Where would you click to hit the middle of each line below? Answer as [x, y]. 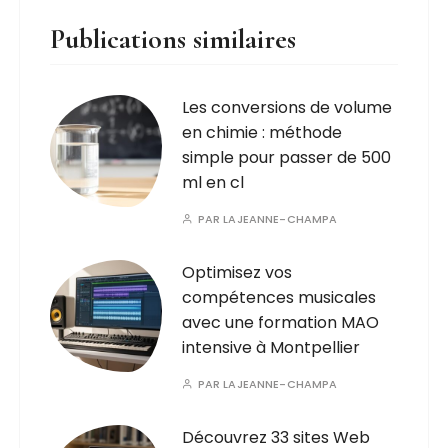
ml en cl [213, 182]
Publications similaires [173, 38]
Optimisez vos [237, 272]
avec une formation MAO [281, 322]
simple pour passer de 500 [287, 157]
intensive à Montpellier [271, 347]
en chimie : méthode [262, 132]
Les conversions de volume [287, 107]
